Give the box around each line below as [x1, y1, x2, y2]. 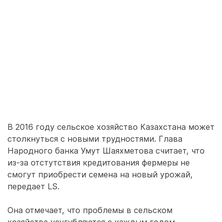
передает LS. [7, 181, 59, 191]
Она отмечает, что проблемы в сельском [7, 205, 172, 215]
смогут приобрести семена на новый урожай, [7, 169, 193, 179]
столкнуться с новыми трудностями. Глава [7, 134, 182, 144]
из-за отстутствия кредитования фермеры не [7, 158, 190, 167]
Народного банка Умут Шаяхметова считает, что [7, 146, 205, 156]
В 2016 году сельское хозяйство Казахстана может [7, 122, 215, 132]
